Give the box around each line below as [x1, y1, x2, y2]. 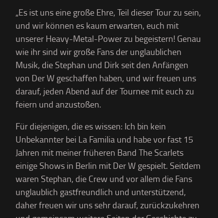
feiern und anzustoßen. [16, 98, 101, 110]
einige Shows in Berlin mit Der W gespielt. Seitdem [16, 160, 200, 171]
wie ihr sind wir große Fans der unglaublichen [16, 46, 182, 57]
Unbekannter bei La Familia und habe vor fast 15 [16, 133, 193, 145]
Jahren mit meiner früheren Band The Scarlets [16, 146, 183, 158]
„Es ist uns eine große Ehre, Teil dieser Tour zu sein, [16, 6, 201, 18]
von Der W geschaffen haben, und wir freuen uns [16, 72, 196, 84]
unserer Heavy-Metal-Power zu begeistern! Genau [16, 33, 201, 44]
